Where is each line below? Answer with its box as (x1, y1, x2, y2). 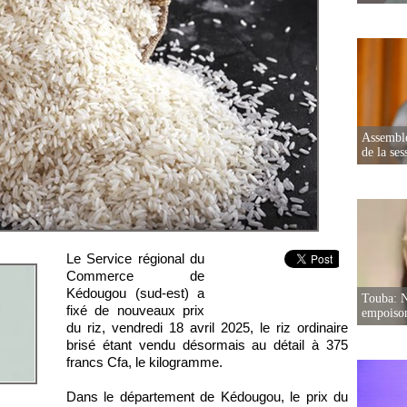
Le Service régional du (66, 251, 204, 266)
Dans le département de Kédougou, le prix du (66, 389, 348, 404)
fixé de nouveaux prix (66, 303, 204, 318)
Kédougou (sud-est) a (66, 285, 204, 301)
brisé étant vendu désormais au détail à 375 (66, 337, 348, 352)
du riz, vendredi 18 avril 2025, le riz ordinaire (66, 320, 348, 335)
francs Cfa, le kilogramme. (66, 354, 223, 370)
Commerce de (66, 268, 204, 283)
